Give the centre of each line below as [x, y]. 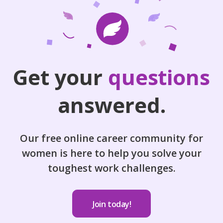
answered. [111, 105]
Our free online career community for [111, 138]
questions [159, 77]
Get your [58, 77]
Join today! [112, 204]
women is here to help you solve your [111, 153]
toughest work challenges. [111, 168]
